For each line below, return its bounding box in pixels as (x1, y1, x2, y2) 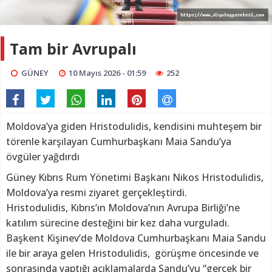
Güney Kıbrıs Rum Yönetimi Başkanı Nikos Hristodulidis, (6, 171, 263, 185)
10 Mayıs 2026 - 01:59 (69, 67, 146, 79)
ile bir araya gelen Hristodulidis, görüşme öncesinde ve (6, 246, 259, 260)
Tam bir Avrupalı (10, 38, 137, 59)
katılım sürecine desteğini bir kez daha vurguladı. (6, 216, 229, 230)
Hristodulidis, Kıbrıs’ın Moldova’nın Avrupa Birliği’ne (6, 201, 240, 215)
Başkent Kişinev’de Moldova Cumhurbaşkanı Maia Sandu (6, 231, 266, 245)
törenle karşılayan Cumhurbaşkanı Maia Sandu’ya (6, 135, 231, 149)
